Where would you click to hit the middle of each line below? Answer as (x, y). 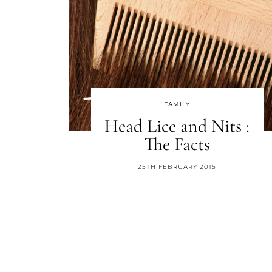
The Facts (177, 144)
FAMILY (177, 104)
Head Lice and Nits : (177, 126)
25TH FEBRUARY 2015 (177, 167)
